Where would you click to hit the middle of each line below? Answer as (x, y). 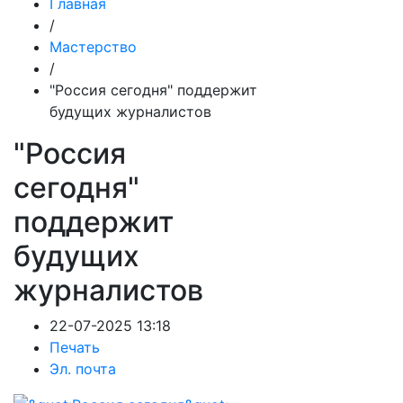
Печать (75, 347)
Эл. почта (83, 369)
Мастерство (93, 47)
